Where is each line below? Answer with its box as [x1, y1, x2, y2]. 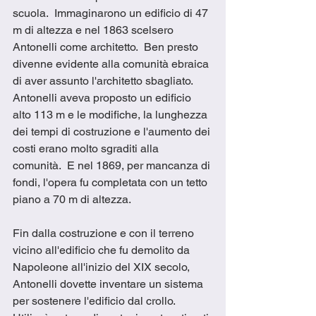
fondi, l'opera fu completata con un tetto [13, 175, 210, 189]
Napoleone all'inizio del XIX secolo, [13, 260, 193, 274]
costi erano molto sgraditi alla [13, 141, 162, 155]
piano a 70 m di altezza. [13, 192, 134, 206]
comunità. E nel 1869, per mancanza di [13, 158, 213, 172]
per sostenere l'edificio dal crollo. [13, 293, 181, 308]
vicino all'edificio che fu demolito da [13, 243, 193, 257]
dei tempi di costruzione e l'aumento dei [13, 124, 213, 138]
